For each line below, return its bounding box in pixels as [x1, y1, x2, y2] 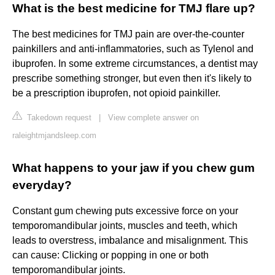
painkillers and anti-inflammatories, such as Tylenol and [12, 44, 254, 55]
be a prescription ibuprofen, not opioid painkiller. [12, 88, 220, 99]
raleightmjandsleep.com [12, 131, 96, 141]
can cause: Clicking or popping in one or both [12, 250, 209, 261]
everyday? [12, 179, 72, 192]
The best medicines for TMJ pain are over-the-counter [12, 29, 244, 40]
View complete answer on [108, 113, 199, 123]
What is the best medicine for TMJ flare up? [12, 2, 255, 15]
